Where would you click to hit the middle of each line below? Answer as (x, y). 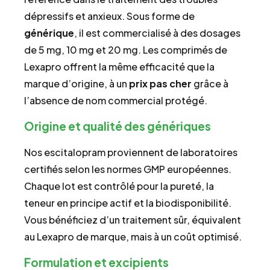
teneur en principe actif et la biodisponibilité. (128, 202)
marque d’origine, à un (77, 83)
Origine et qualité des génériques (118, 126)
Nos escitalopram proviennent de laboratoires (131, 152)
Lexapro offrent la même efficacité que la (119, 66)
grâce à (210, 83)
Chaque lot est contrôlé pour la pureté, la (119, 186)
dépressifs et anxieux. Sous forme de (109, 16)
